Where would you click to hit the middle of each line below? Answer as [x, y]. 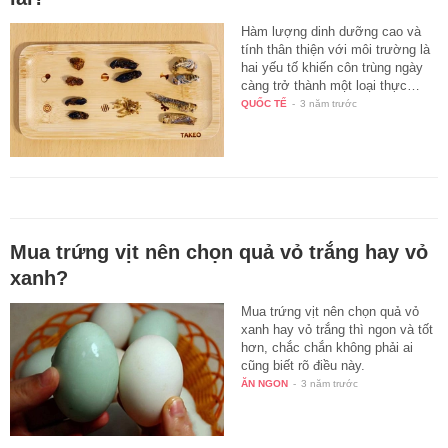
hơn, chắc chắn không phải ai [327, 347]
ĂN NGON [265, 383]
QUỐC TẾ [264, 103]
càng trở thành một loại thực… [331, 85]
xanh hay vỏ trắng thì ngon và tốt [337, 329]
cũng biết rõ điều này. [303, 365]
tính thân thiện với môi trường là [336, 49]
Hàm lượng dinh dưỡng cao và [331, 31]
